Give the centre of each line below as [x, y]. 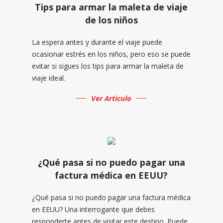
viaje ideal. [48, 78]
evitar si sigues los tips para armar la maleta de [108, 66]
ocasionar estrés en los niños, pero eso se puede [111, 54]
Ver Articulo [111, 98]
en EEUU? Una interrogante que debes [93, 209]
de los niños [111, 20]
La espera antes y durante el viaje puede [97, 42]
